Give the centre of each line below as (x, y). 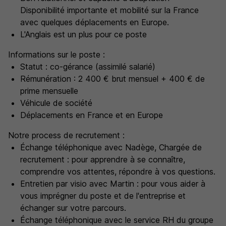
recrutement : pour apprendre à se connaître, (103, 159)
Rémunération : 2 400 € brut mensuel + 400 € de (112, 79)
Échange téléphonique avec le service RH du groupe (117, 220)
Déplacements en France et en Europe (92, 115)
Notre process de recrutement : (66, 135)
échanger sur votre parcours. (73, 208)
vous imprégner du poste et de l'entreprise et (103, 196)
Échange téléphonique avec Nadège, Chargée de (111, 147)
